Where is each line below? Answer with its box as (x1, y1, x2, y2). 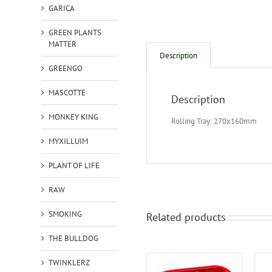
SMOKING (48, 208, 82, 219)
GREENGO (48, 63, 83, 73)
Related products (146, 210, 226, 225)
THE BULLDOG (48, 233, 98, 243)
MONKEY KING (48, 111, 98, 122)
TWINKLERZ (48, 257, 90, 268)
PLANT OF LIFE (48, 160, 100, 171)
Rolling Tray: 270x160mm (171, 115, 257, 126)
